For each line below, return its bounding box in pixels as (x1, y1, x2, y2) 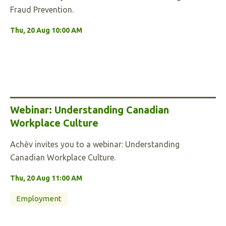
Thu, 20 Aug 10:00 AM (10, 26, 82, 34)
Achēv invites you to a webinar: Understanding (10, 140, 180, 149)
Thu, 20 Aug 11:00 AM (10, 174, 82, 182)
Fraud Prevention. (10, 5, 74, 14)
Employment (16, 194, 62, 203)
